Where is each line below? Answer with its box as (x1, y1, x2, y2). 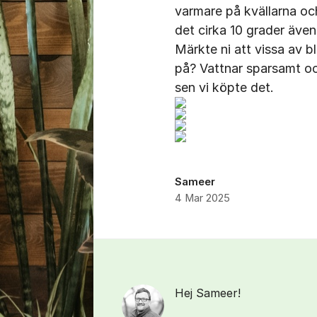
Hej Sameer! (175, 286, 241, 300)
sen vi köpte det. (175, 80, 274, 95)
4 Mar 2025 (175, 192, 230, 204)
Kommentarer (93, 241, 197, 260)
